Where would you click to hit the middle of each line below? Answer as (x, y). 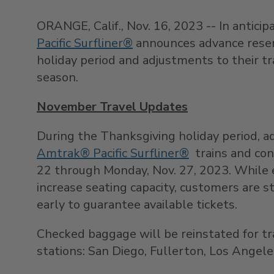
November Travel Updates (112, 106)
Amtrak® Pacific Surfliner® (113, 153)
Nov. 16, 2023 (165, 26)
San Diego (116, 251)
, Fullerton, (177, 251)
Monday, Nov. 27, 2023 (166, 170)
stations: (62, 251)
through (77, 170)
